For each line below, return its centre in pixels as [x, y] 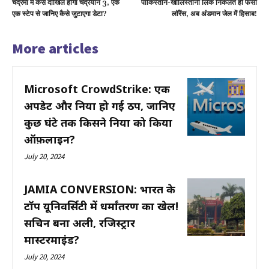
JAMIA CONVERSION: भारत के [100, 189]
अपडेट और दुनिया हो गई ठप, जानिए [100, 106]
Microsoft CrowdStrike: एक [97, 89]
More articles [55, 49]
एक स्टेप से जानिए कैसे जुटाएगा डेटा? [59, 14]
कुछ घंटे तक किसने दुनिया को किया [98, 123]
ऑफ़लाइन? [50, 140]
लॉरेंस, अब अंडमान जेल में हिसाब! [214, 14]
